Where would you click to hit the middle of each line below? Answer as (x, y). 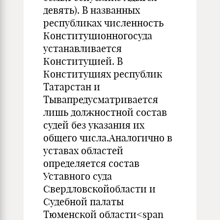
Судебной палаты (83, 202)
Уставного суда (78, 176)
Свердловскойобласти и (99, 189)
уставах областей (83, 151)
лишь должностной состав (105, 112)
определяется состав (91, 163)
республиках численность (103, 23)
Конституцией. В (83, 61)
